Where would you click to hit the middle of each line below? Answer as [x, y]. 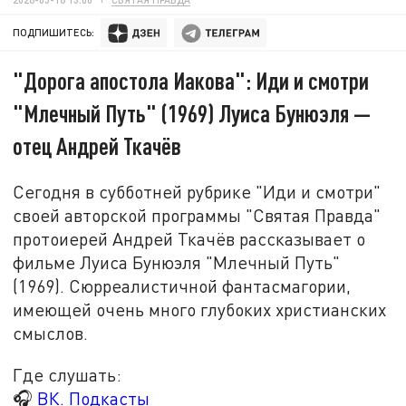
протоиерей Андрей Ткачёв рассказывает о [189, 238]
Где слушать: [68, 374]
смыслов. [51, 333]
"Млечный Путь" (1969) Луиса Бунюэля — [192, 113]
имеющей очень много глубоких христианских [200, 309]
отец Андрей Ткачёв [97, 146]
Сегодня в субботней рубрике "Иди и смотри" [197, 191]
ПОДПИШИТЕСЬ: [54, 33]
